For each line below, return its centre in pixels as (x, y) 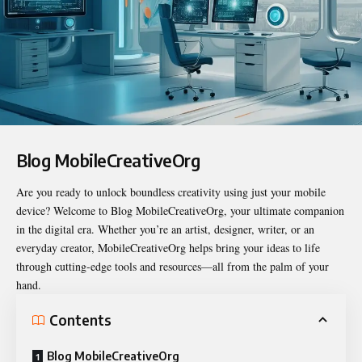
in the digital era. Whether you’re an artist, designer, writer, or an (165, 229)
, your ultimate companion (284, 211)
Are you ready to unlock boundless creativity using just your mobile (171, 192)
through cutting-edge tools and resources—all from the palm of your (173, 267)
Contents (80, 320)
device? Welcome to (63, 211)
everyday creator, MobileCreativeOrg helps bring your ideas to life (168, 248)
